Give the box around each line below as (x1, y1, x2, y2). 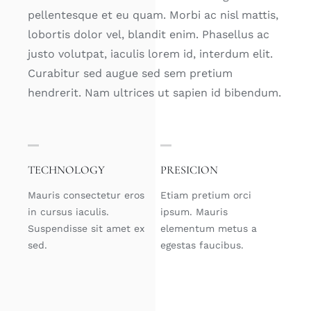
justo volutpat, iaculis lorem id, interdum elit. (27, 47, 273, 60)
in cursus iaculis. (27, 205, 109, 217)
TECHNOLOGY (27, 162, 105, 177)
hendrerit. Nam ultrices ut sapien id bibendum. (27, 85, 281, 99)
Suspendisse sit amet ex (27, 222, 144, 234)
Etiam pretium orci (160, 189, 252, 201)
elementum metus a (160, 222, 258, 234)
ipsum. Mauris (160, 205, 228, 217)
